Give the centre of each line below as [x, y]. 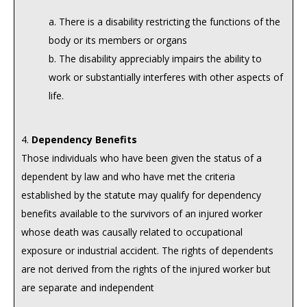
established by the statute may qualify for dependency [141, 195]
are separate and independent [88, 287]
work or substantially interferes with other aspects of [166, 77]
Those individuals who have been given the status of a [142, 158]
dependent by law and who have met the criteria [128, 176]
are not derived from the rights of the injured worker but [146, 269]
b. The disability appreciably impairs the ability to [155, 59]
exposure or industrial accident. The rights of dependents [147, 250]
